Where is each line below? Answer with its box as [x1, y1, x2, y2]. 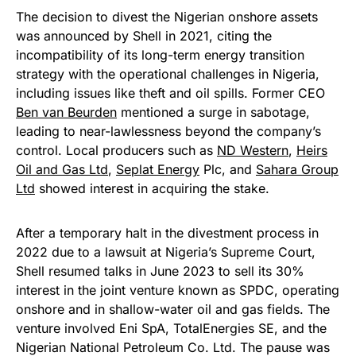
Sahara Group [256, 161, 339, 178]
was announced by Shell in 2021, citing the [16, 28, 272, 44]
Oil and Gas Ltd [16, 161, 108, 178]
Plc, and [199, 161, 256, 178]
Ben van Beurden [16, 104, 117, 121]
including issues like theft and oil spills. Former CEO [16, 85, 325, 102]
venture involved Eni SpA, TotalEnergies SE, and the [16, 320, 327, 337]
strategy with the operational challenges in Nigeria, [16, 66, 319, 83]
